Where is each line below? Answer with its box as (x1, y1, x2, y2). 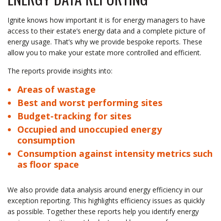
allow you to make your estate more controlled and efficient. (7, 47, 201, 57)
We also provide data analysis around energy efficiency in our (7, 184, 203, 194)
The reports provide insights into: (7, 66, 112, 75)
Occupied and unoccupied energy (17, 123, 162, 135)
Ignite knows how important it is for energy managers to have (7, 15, 205, 25)
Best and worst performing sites (17, 96, 162, 109)
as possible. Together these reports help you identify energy (7, 206, 199, 216)
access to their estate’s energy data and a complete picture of (7, 26, 205, 36)
